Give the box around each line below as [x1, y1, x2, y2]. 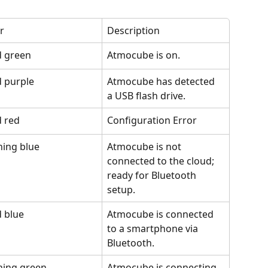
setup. [107, 183, 135, 196]
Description [107, 24, 160, 37]
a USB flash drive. [107, 89, 185, 102]
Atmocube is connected [107, 208, 216, 221]
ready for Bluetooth [107, 169, 199, 182]
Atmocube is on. [107, 48, 180, 62]
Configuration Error [107, 114, 197, 127]
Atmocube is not [107, 140, 184, 153]
